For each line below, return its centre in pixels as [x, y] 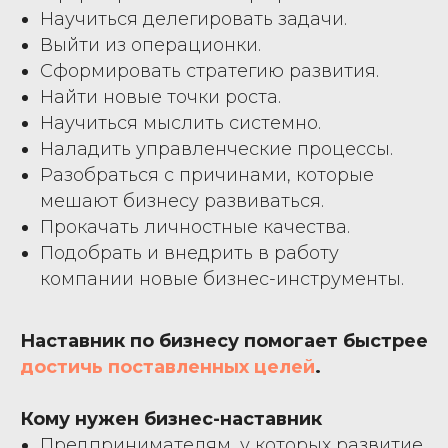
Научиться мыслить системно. [180, 122]
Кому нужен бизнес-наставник [171, 418]
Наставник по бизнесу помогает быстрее [224, 340]
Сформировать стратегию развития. [209, 70]
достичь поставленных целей [167, 366]
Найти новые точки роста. [160, 96]
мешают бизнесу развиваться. [182, 200]
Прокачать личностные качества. [195, 226]
